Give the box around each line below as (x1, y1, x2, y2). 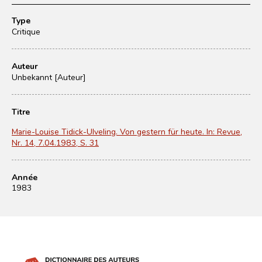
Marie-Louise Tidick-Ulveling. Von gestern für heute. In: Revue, (12, 126, 242, 137)
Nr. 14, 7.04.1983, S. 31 (12, 137, 99, 148)
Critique (12, 26, 40, 37)
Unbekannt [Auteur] (12, 71, 86, 82)
